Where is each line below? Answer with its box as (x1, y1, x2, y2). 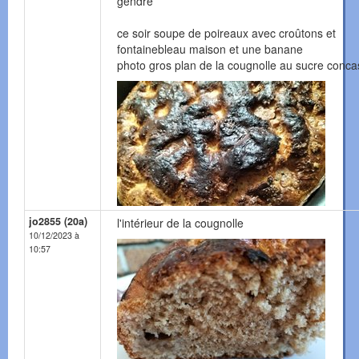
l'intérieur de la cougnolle (117, 215, 244, 232)
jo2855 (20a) (29, 214, 87, 229)
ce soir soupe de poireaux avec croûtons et (117, 25, 336, 42)
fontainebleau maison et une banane (117, 41, 303, 58)
